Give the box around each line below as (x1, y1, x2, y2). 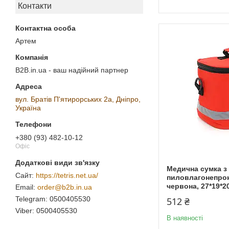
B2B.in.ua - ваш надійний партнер (15, 66, 128, 75)
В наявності (167, 214, 203, 222)
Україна (15, 104, 41, 112)
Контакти (18, 2, 52, 11)
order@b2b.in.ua (37, 183, 92, 192)
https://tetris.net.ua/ (36, 171, 98, 180)
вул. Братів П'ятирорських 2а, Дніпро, (15, 95, 141, 104)
